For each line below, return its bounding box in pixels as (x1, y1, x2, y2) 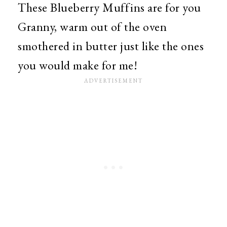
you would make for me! (18, 57, 140, 73)
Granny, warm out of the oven (18, 18, 167, 34)
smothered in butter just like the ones (18, 37, 204, 54)
